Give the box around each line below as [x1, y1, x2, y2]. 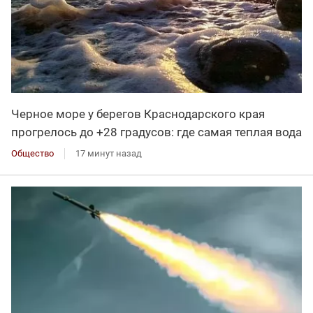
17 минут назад [75, 147, 142, 159]
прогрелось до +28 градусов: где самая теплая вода [11, 124, 302, 139]
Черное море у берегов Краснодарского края [11, 106, 265, 121]
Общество [11, 147, 54, 159]
